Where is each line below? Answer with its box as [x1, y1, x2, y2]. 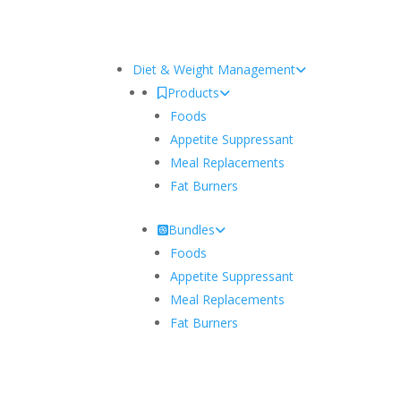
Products [167, 83, 220, 101]
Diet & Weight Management [132, 60, 296, 78]
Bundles [168, 220, 216, 238]
